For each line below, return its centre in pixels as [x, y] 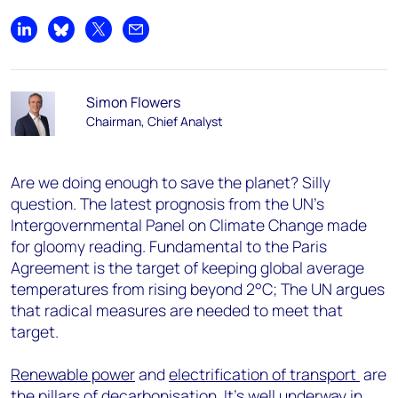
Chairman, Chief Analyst [154, 121]
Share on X [131, 39]
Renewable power [73, 374]
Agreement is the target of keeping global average [187, 267]
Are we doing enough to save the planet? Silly [171, 182]
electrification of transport [264, 374]
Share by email [180, 39]
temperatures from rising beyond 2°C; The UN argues [198, 289]
